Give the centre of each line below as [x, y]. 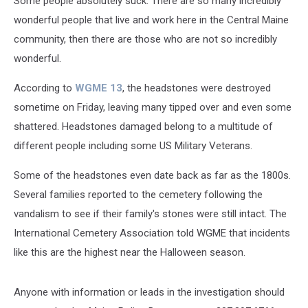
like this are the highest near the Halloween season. [130, 252]
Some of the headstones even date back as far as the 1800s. [152, 175]
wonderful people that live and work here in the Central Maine [151, 20]
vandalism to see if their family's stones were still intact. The [150, 214]
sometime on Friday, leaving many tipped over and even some [153, 107]
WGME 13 [99, 88]
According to [44, 88]
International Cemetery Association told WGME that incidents [152, 233]
